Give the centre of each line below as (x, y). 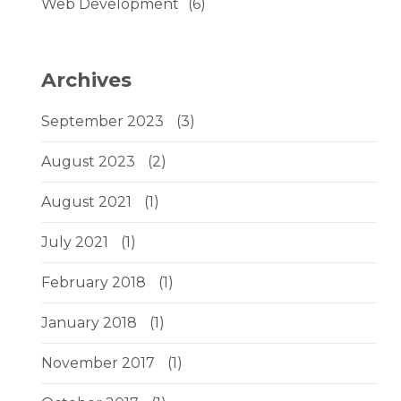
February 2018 (94, 282)
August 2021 (86, 202)
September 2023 (102, 121)
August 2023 (88, 162)
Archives (86, 80)
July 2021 (75, 242)
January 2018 (89, 323)
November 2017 (98, 363)
